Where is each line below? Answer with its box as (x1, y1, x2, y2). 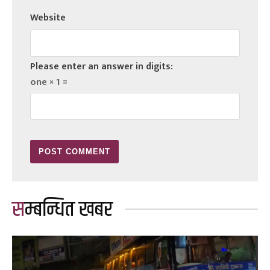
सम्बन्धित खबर (25, 193, 113, 226)
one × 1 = (30, 74, 67, 90)
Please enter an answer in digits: (30, 58, 173, 75)
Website (30, 9, 66, 26)
